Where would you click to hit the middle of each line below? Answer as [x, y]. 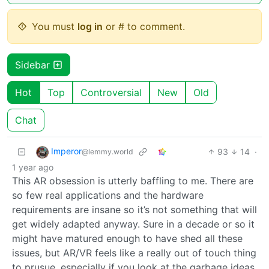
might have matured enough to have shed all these [127, 238]
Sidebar [34, 65]
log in [90, 26]
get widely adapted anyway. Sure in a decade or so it [133, 224]
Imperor [66, 151]
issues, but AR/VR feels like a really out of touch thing [134, 252]
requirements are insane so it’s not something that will [134, 209]
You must [55, 26]
